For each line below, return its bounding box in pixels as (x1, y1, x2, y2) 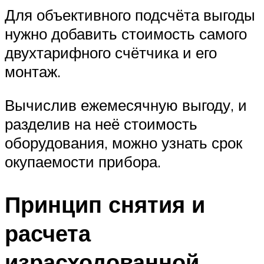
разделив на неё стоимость (5, 114, 197, 134)
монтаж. (5, 61, 61, 81)
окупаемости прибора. (5, 152, 161, 171)
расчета (5, 219, 91, 248)
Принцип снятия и (5, 190, 205, 219)
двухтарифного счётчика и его (5, 42, 217, 62)
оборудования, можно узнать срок (5, 133, 242, 153)
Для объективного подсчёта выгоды (5, 5, 255, 24)
